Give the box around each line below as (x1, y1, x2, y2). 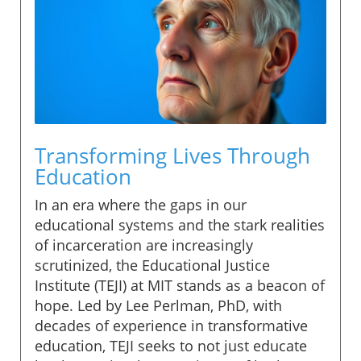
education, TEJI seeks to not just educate (35, 335, 307, 355)
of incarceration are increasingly (35, 234, 253, 255)
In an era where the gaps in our (35, 194, 247, 214)
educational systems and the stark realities (35, 214, 325, 234)
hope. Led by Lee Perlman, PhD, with (35, 295, 282, 315)
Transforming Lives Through (35, 140, 310, 170)
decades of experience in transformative (35, 315, 308, 335)
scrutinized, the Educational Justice (35, 255, 270, 275)
